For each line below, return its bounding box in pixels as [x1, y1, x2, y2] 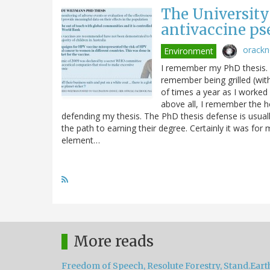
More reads [74, 231, 154, 251]
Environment [164, 45, 213, 57]
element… [61, 134, 100, 146]
